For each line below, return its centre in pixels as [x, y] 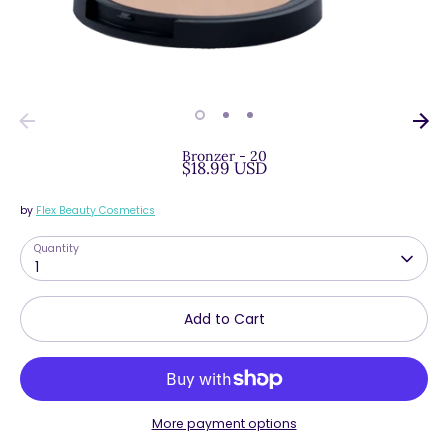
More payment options [224, 424]
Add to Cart [224, 318]
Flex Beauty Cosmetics [95, 211]
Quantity [56, 249]
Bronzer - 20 [224, 156]
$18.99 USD [224, 168]
